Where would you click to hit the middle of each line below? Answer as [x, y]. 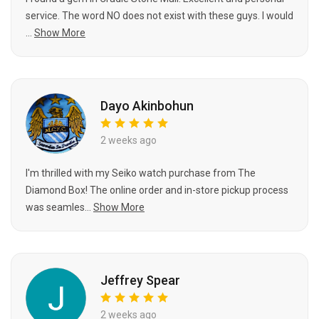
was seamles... [58, 207]
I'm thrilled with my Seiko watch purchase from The [141, 173]
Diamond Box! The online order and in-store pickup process [157, 190]
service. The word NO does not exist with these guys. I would [159, 15]
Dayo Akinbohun [147, 106]
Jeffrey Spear [140, 281]
